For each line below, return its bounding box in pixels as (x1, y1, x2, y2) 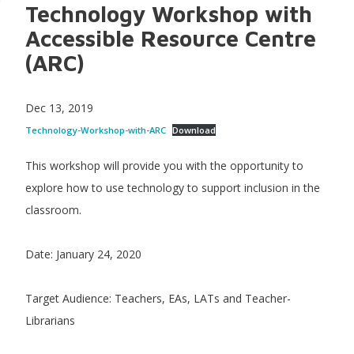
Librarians (24, 313, 75, 329)
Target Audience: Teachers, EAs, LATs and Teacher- (24, 291, 291, 307)
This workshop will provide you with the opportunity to (24, 158, 303, 174)
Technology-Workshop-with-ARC (24, 124, 166, 137)
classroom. (24, 202, 81, 218)
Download (172, 124, 217, 137)
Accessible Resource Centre (24, 25, 316, 52)
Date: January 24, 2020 (24, 247, 141, 262)
